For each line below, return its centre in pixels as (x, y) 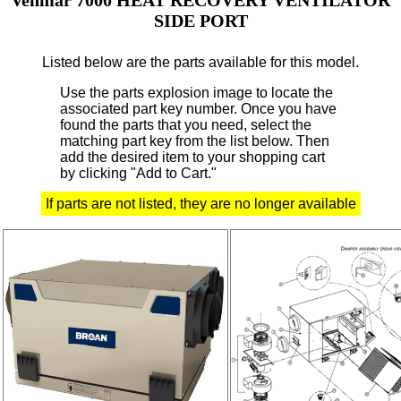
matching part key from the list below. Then (195, 141)
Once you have (287, 108)
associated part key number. (149, 108)
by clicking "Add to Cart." (139, 173)
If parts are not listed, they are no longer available (200, 203)
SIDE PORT (200, 20)
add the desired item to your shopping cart (193, 157)
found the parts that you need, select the (186, 124)
